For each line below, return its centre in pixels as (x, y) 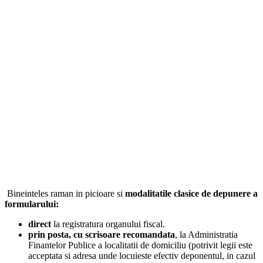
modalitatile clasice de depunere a (191, 193)
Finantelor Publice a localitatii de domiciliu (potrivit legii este (140, 245)
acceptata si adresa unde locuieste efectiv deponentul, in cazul (142, 255)
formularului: (32, 204)
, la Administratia (206, 234)
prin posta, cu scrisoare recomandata (102, 234)
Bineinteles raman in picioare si (65, 193)
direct (40, 224)
